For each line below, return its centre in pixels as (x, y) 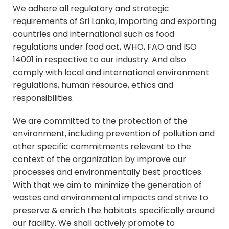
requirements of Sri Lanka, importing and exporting (114, 21)
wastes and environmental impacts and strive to (110, 197)
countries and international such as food (94, 34)
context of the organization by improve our (99, 159)
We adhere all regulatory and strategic (91, 8)
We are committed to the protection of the (100, 121)
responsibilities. (43, 98)
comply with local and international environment (111, 72)
